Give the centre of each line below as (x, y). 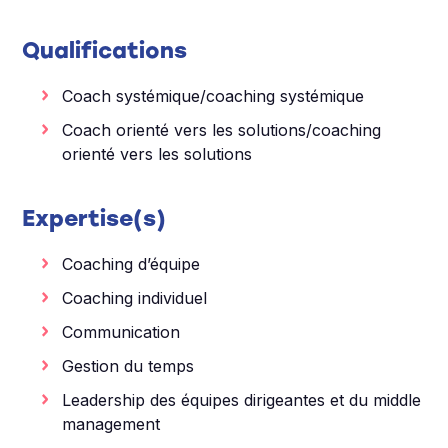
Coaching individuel (135, 297)
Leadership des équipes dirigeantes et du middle (242, 399)
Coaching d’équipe (131, 263)
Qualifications (105, 50)
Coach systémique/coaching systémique (213, 95)
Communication (121, 331)
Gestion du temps (128, 365)
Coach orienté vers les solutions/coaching (222, 129)
